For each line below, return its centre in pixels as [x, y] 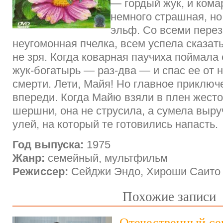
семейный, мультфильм [106, 158]
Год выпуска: [48, 145]
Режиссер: [40, 172]
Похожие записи [169, 197]
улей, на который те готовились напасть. [115, 124]
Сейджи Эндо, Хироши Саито [144, 172]
